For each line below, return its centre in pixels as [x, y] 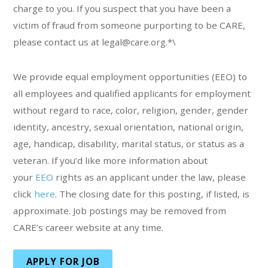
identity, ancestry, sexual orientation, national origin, [129, 127]
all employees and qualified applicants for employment [132, 93]
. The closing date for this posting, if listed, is [153, 194]
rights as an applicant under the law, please [150, 177]
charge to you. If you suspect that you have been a [122, 8]
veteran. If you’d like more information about [111, 160]
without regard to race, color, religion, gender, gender [131, 110]
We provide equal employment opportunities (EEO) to [130, 76]
